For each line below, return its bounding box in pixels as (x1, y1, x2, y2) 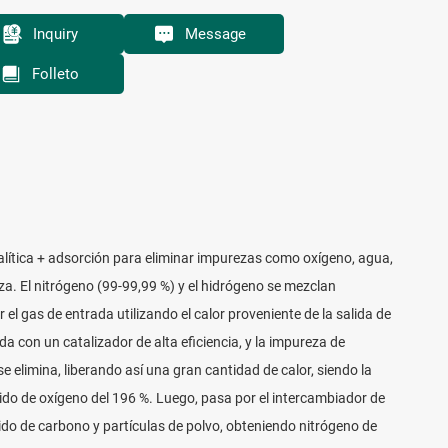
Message (184, 24, 246, 43)
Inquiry (32, 24, 78, 43)
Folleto (31, 64, 79, 83)
